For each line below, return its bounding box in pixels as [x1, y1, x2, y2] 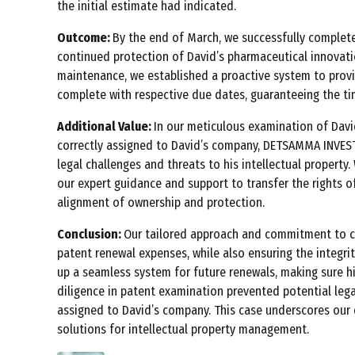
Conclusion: [57, 227, 124, 242]
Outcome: [57, 30, 113, 46]
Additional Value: [57, 119, 154, 135]
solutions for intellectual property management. [57, 322, 309, 338]
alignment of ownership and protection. [57, 195, 265, 211]
